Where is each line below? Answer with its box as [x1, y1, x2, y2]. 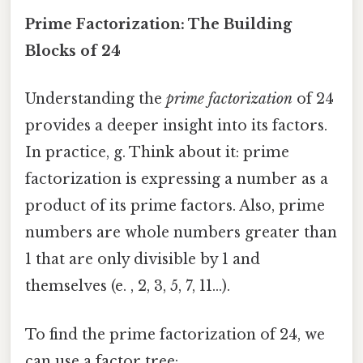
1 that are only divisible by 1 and [25, 250, 260, 269]
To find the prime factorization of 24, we [25, 325, 325, 344]
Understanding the [25, 90, 166, 109]
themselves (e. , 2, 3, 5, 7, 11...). [25, 277, 230, 296]
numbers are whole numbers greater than [25, 224, 337, 242]
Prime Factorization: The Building [25, 15, 292, 34]
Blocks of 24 [25, 42, 121, 61]
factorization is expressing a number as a [25, 170, 328, 189]
